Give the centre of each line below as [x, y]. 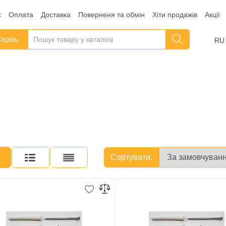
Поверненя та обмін [111, 14]
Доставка [55, 14]
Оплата [21, 14]
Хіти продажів [175, 14]
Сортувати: [131, 157]
